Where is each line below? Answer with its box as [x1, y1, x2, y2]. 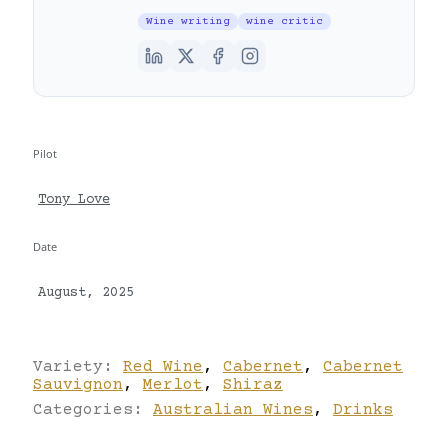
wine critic [246, 14, 323, 28]
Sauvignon [33, 375, 123, 394]
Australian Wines [153, 400, 313, 419]
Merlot [143, 375, 203, 394]
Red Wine [123, 357, 203, 376]
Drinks [333, 400, 393, 419]
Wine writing [146, 14, 230, 28]
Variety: [33, 357, 123, 376]
